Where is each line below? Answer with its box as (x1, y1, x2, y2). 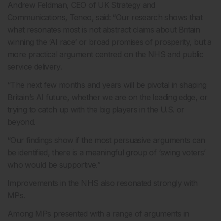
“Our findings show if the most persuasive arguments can (7, 135, 205, 146)
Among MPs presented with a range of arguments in (7, 209, 189, 219)
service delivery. (7, 62, 62, 72)
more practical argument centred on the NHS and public (7, 49, 204, 60)
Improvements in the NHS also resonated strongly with (7, 178, 198, 188)
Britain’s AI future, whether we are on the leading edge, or (7, 92, 208, 103)
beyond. (7, 117, 36, 127)
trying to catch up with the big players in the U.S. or (7, 105, 184, 115)
